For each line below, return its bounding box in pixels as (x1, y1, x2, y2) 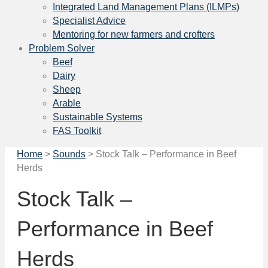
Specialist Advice (53, 16, 126, 26)
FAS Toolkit (53, 126, 101, 136)
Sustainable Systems (53, 112, 142, 122)
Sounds (53, 149, 86, 159)
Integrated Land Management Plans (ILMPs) (53, 2, 239, 12)
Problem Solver (29, 43, 95, 53)
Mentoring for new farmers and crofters (53, 29, 215, 39)
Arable (53, 98, 81, 108)
